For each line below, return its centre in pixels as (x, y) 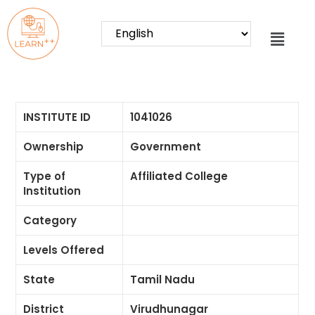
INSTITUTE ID (57, 117)
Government (166, 147)
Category (50, 220)
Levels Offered (64, 250)
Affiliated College (179, 176)
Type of (45, 176)
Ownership (54, 147)
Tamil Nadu (163, 279)
